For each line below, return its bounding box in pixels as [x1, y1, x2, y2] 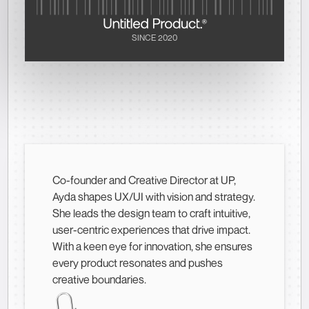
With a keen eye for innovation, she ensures [52, 239, 252, 253]
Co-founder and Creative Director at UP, [52, 172, 236, 187]
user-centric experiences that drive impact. [52, 222, 250, 237]
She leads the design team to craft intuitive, [52, 206, 250, 220]
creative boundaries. [52, 272, 146, 286]
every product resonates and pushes [52, 255, 223, 270]
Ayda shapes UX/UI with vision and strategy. [52, 189, 255, 203]
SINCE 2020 [131, 32, 178, 43]
